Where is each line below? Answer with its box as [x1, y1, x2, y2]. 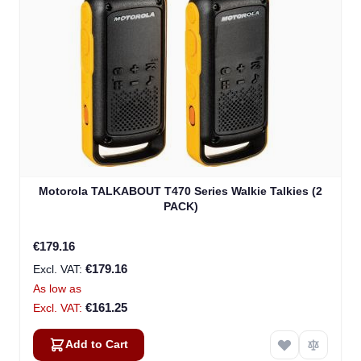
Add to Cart [65, 338, 128, 351]
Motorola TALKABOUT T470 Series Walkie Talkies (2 [39, 185, 322, 198]
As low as [33, 282, 81, 296]
